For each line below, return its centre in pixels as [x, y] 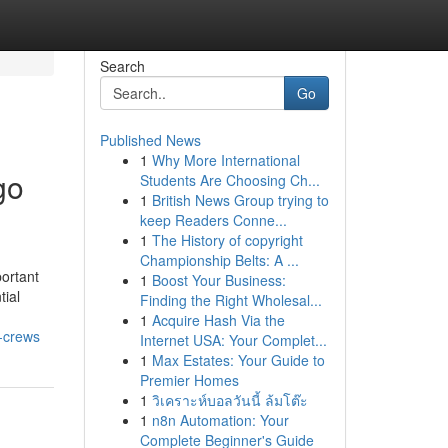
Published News [150, 140]
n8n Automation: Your [220, 420]
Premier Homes [189, 380]
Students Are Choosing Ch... [229, 180]
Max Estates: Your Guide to [238, 360]
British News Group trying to [240, 200]
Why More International [225, 160]
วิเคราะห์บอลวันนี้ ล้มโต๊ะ [229, 400]
